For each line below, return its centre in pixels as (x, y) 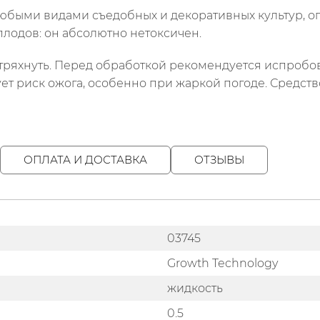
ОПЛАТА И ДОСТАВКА (85, 160)
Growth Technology (222, 264)
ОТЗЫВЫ (219, 160)
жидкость (195, 289)
